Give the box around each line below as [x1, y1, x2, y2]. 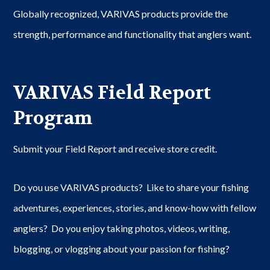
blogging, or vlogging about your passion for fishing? [13, 243, 230, 255]
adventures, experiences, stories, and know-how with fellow [13, 202, 257, 214]
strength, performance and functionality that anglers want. [13, 28, 252, 40]
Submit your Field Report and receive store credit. [13, 143, 218, 155]
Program [13, 107, 93, 131]
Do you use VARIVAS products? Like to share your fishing [13, 181, 250, 193]
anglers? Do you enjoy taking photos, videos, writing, [13, 222, 230, 234]
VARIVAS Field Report [13, 81, 212, 105]
